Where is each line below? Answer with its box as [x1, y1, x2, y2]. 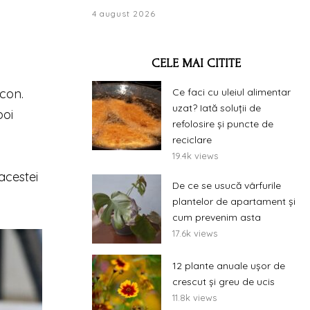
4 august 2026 [92, 8, 156, 19]
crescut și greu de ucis [172, 275, 275, 288]
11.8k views [172, 292, 217, 303]
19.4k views [172, 150, 218, 161]
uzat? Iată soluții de [172, 102, 261, 114]
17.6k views [172, 228, 217, 239]
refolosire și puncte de [172, 118, 273, 130]
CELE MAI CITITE [151, 57, 241, 70]
